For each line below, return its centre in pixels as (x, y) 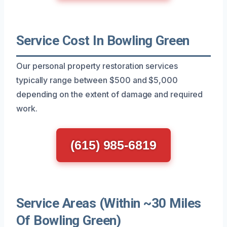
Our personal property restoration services (97, 66)
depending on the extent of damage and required (110, 94)
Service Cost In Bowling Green (103, 40)
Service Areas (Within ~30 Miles (109, 203)
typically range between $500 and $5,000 (97, 80)
